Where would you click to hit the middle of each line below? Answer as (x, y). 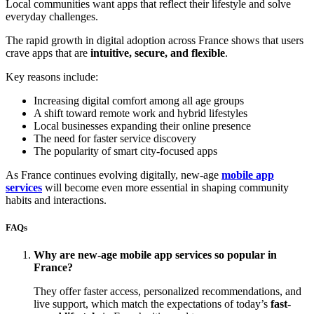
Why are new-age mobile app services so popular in (155, 255)
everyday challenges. (52, 17)
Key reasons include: (52, 77)
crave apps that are (48, 53)
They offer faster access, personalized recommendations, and (168, 292)
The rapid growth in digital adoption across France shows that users (155, 41)
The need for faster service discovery (115, 139)
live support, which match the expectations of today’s (152, 304)
